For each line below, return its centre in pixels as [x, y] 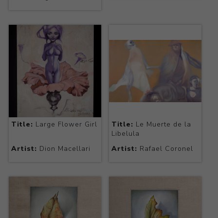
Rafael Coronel [165, 148]
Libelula [125, 133]
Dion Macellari [64, 148]
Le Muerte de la [162, 124]
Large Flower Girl [65, 124]
